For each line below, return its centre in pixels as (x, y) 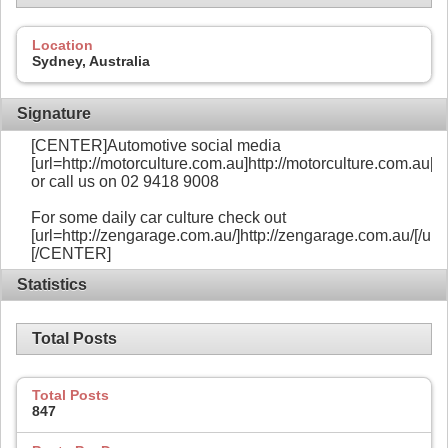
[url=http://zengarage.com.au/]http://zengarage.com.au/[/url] (237, 236)
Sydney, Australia (91, 61)
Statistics (52, 284)
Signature (54, 114)
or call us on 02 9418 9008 (125, 182)
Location (62, 45)
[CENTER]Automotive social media (156, 146)
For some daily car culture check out (158, 218)
